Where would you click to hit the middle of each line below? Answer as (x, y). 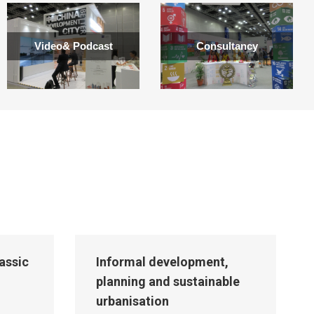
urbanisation (132, 301)
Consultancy (227, 46)
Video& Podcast (73, 46)
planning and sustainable (168, 281)
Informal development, (162, 262)
